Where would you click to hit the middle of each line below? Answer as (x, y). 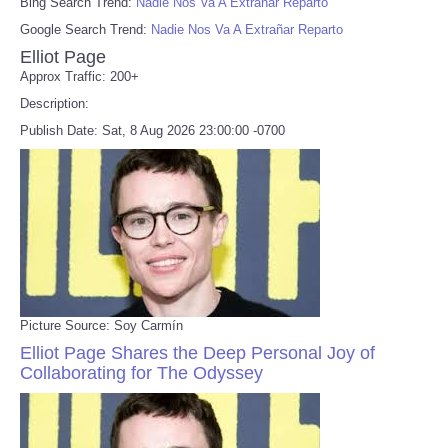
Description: (54, 103)
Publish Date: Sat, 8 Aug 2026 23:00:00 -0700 (152, 130)
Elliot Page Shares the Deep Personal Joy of (197, 352)
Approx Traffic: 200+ (79, 76)
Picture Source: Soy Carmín (101, 325)
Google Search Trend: (85, 29)
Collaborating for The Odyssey (141, 372)
